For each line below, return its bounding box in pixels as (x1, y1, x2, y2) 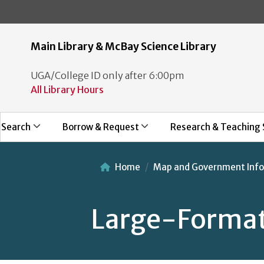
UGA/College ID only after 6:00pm (31, 69, 184, 81)
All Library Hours (31, 83, 104, 95)
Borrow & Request (62, 121, 139, 133)
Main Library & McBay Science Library (31, 39, 216, 53)
